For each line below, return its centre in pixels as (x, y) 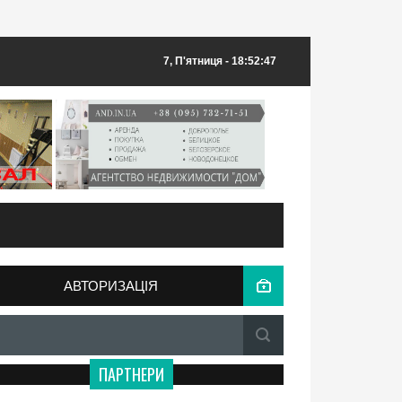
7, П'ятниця (193, 61)
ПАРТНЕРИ (131, 374)
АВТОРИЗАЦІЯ (111, 286)
